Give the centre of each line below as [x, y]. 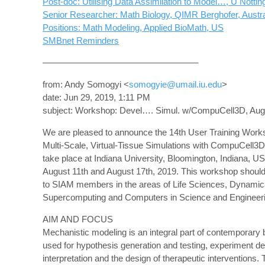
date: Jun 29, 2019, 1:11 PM [96, 97]
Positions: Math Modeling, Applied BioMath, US [133, 28]
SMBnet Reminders [81, 41]
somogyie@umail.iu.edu [175, 84]
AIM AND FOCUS [78, 219]
